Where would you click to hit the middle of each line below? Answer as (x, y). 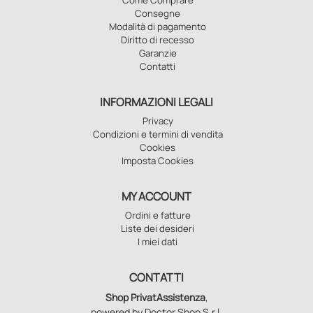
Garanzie (158, 53)
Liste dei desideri (158, 228)
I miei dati (158, 241)
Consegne (158, 13)
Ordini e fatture (158, 215)
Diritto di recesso (158, 39)
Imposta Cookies (158, 160)
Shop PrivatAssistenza (155, 297)
